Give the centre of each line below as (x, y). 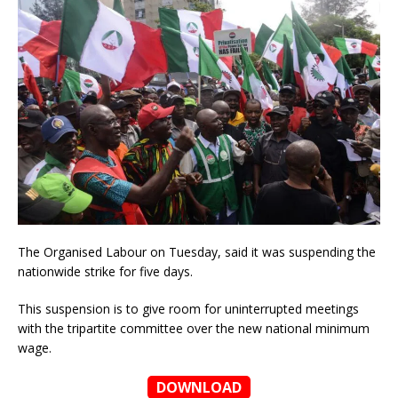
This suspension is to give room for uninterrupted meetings (188, 309)
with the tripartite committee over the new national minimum (194, 329)
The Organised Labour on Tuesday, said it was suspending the (197, 252)
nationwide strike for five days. (105, 272)
